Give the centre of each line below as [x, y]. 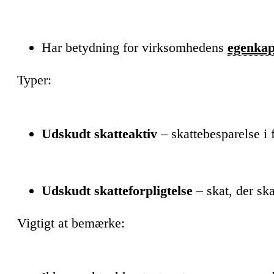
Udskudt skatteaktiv [99, 134]
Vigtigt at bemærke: [71, 223]
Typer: [34, 80]
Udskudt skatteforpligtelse [117, 191]
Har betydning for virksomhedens [135, 47]
